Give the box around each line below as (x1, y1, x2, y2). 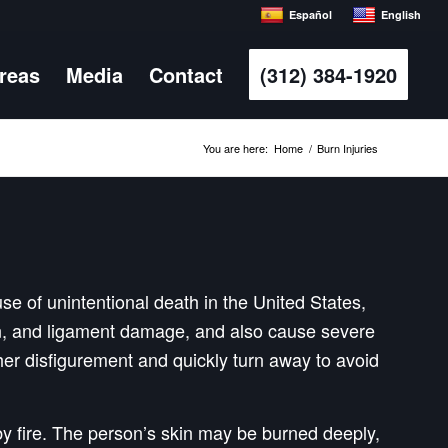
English (381, 7, 422, 22)
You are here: (203, 140, 268, 156)
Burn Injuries (317, 140, 378, 156)
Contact (149, 60, 224, 90)
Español (289, 7, 333, 22)
